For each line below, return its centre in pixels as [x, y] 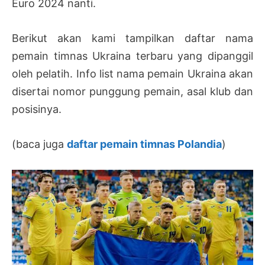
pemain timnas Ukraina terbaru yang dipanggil [132, 56]
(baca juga [39, 144]
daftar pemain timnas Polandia [144, 144]
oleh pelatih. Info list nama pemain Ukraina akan [132, 73]
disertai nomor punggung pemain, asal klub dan [132, 91]
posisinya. [37, 109]
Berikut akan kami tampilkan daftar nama [132, 38]
